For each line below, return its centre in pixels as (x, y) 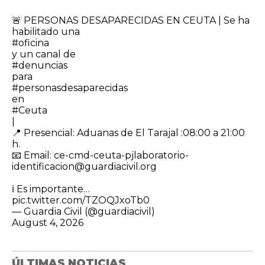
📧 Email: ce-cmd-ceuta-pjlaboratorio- (100, 155)
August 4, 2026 (48, 222)
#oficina (30, 43)
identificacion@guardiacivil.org (84, 166)
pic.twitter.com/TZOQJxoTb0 (81, 200)
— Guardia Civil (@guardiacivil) (83, 211)
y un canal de (44, 54)
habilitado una (46, 31)
